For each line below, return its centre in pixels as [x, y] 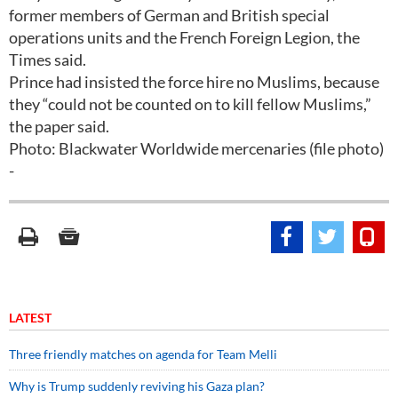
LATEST [30, 318]
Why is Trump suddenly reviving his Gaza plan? [137, 386]
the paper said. [59, 126]
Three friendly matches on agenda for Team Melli [143, 354]
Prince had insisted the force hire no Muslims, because [194, 82]
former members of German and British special [169, 15]
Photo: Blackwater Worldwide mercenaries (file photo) [196, 148]
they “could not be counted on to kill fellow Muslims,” [190, 104]
